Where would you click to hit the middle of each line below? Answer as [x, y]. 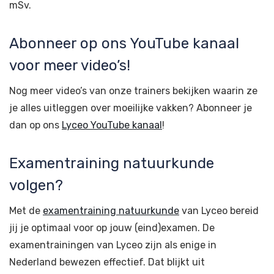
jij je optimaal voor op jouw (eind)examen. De [112, 228]
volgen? [36, 185]
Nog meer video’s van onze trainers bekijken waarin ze [133, 91]
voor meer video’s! [70, 65]
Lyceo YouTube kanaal [112, 125]
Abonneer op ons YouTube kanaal [124, 43]
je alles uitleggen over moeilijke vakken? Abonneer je [131, 108]
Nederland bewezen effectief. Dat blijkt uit [107, 262]
